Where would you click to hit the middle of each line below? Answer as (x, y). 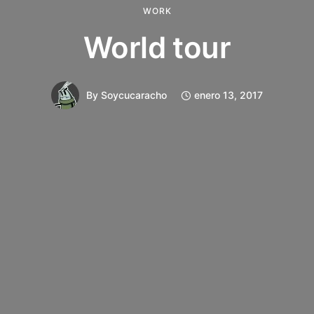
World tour (157, 47)
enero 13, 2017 (228, 95)
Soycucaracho (134, 95)
